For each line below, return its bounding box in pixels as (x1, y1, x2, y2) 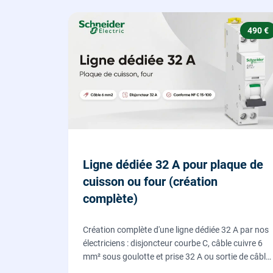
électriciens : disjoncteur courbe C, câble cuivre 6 (83, 238, 263, 249)
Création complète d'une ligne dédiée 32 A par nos (83, 225, 269, 235)
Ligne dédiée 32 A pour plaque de (83, 157, 263, 172)
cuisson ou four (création (83, 174, 218, 190)
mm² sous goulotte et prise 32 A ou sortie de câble (83, 252, 270, 262)
